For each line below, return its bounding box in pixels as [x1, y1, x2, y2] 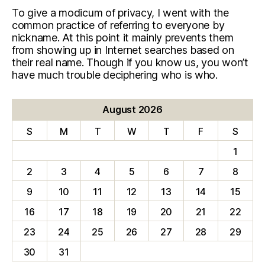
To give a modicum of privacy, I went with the [12, 7, 229, 19]
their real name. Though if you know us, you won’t [12, 56, 248, 69]
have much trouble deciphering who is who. [12, 69, 218, 81]
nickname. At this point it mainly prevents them [12, 31, 234, 44]
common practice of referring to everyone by [12, 19, 225, 31]
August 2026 [102, 104, 163, 115]
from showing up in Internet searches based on [12, 44, 234, 56]
